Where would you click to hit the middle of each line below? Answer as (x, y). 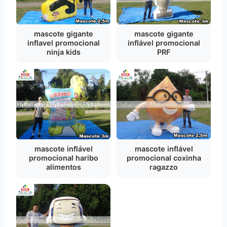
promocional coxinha (164, 158)
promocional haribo (63, 158)
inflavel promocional (63, 43)
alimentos (63, 167)
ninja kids (63, 52)
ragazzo (164, 167)
